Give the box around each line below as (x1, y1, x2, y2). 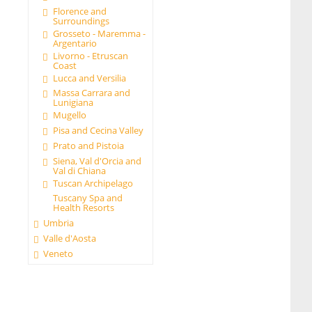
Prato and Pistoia (52, 139, 124, 152)
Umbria (43, 217, 75, 230)
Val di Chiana (52, 164, 106, 177)
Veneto (43, 247, 74, 260)
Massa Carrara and (52, 86, 130, 100)
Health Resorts (52, 201, 114, 214)
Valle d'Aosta (43, 231, 97, 244)
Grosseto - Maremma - (52, 26, 146, 40)
